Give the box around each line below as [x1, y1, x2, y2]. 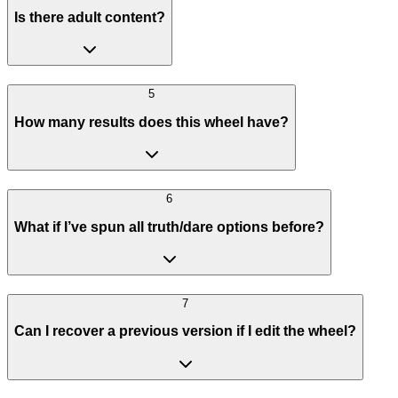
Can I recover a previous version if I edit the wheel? [14, 323, 356, 339]
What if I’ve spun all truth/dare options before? [14, 219, 324, 235]
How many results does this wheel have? [14, 114, 289, 130]
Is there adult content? [14, 9, 165, 25]
